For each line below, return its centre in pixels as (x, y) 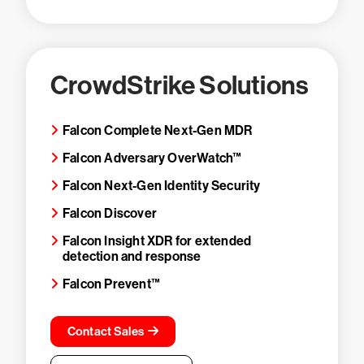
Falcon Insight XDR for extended (157, 241)
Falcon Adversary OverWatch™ (152, 158)
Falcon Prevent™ (111, 284)
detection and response (132, 256)
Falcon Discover (110, 213)
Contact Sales (106, 331)
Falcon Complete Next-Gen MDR (158, 130)
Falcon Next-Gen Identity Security (162, 186)
